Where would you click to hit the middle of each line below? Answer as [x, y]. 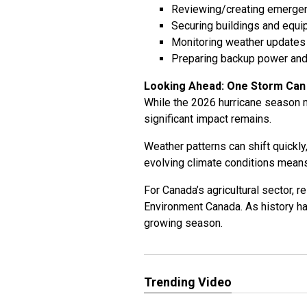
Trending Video [188, 282]
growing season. [183, 223]
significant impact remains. [208, 119]
